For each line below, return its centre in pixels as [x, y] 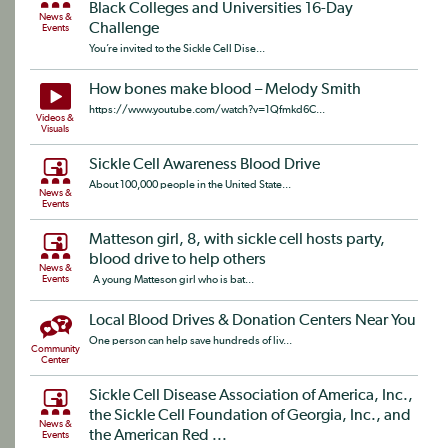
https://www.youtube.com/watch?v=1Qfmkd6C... [207, 109]
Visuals [55, 128]
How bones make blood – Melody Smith [225, 89]
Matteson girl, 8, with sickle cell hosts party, [237, 239]
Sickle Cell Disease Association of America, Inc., [251, 395]
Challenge [124, 28]
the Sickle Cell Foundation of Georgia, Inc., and [250, 415]
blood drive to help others [177, 259]
